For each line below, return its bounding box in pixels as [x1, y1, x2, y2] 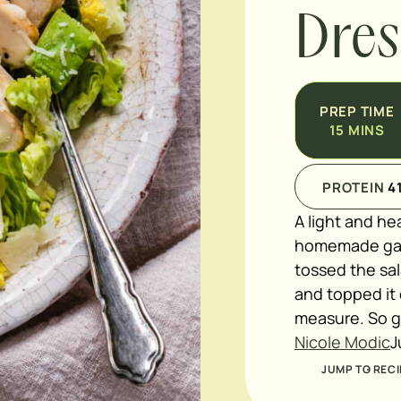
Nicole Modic [294, 331, 390, 353]
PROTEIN [322, 178, 388, 197]
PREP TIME [319, 101, 395, 121]
